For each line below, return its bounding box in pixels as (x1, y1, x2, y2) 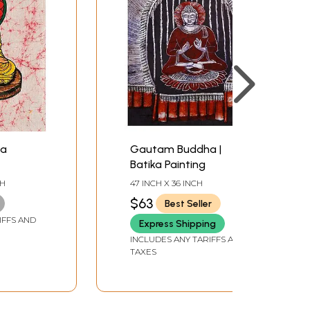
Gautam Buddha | (130, 143, 221, 156)
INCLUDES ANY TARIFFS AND (130, 234, 246, 245)
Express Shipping (139, 217, 216, 230)
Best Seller (165, 197, 212, 210)
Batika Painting (130, 158, 206, 172)
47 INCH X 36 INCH (130, 178, 203, 189)
